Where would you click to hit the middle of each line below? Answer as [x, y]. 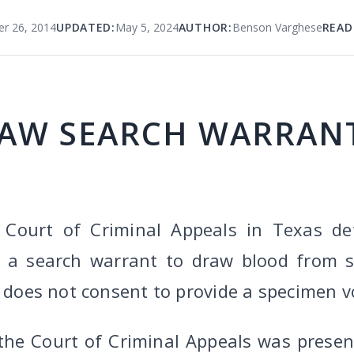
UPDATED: [86, 27]
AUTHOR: [205, 27]
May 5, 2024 [147, 27]
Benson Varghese [277, 27]
